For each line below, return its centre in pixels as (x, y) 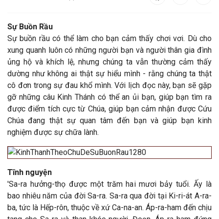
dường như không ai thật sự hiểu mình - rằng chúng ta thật (109, 74)
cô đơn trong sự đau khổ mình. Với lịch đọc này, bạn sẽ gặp (109, 85)
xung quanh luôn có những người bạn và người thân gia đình (109, 50)
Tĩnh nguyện (30, 172)
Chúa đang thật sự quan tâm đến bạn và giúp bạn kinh (109, 120)
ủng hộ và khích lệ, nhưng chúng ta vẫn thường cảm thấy (109, 62)
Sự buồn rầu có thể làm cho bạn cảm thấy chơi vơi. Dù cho (109, 38)
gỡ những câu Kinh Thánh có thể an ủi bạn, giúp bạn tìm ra (109, 97)
